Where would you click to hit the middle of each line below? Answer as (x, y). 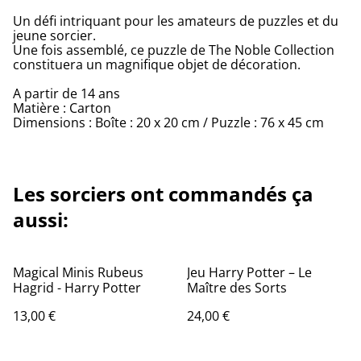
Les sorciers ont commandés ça (163, 194)
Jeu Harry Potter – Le (249, 273)
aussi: (41, 220)
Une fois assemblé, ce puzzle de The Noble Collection (174, 50)
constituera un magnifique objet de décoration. (157, 65)
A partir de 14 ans (66, 94)
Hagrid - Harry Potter (77, 288)
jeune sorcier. (54, 36)
